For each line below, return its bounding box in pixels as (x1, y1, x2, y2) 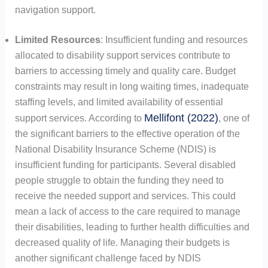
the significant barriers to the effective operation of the (14, 128, 240, 139)
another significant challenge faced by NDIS (14, 252, 201, 263)
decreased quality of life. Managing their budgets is (14, 237, 230, 248)
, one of (218, 112, 249, 123)
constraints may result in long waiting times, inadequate (14, 81, 249, 92)
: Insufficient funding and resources (100, 34, 248, 45)
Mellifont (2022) (144, 111, 218, 124)
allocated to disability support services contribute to (14, 50, 230, 60)
